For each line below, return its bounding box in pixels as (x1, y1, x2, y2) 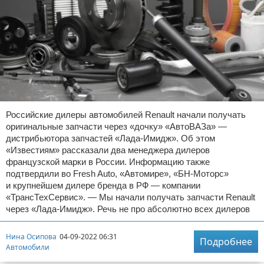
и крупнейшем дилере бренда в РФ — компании (6, 180, 200, 191)
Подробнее (200, 235, 252, 249)
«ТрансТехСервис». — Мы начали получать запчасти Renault (6, 192, 255, 203)
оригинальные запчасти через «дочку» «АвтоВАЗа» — (6, 121, 227, 132)
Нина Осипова (6, 231, 57, 242)
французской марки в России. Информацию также (6, 157, 210, 167)
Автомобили (6, 242, 49, 252)
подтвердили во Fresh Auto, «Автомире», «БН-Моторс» (6, 169, 229, 179)
